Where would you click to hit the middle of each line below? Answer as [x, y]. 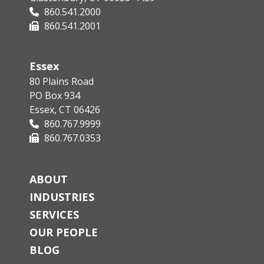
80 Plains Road [62, 81]
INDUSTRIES [62, 197]
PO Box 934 [55, 95]
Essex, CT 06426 [65, 109]
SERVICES [54, 215]
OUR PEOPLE [64, 232]
